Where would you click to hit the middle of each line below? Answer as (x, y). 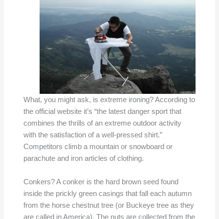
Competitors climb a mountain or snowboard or (98, 147)
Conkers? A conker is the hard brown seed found (101, 182)
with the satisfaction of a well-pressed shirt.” (93, 135)
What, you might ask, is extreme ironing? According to (109, 100)
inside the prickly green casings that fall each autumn (107, 193)
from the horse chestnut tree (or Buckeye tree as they (109, 205)
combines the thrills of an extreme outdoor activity (102, 123)
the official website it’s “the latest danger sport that (102, 112)
